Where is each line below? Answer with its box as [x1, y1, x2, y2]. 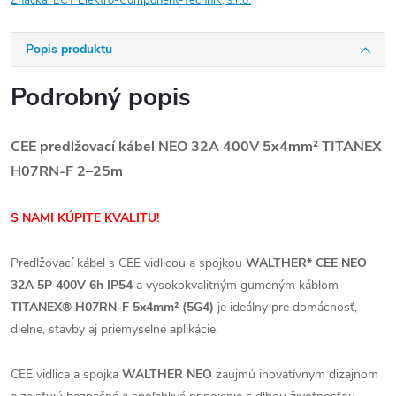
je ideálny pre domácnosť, [214, 299, 357, 316]
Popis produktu [26, 41, 112, 57]
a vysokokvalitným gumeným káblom [133, 277, 339, 293]
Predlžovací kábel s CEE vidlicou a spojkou [11, 255, 246, 271]
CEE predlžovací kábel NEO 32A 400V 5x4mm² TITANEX [11, 137, 382, 156]
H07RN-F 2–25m [11, 162, 123, 181]
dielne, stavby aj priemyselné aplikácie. [11, 321, 218, 338]
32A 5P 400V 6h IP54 [11, 277, 133, 293]
